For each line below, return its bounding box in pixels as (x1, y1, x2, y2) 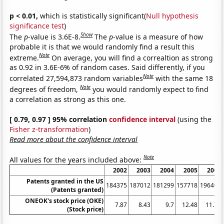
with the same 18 (155, 73, 213, 83)
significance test (9, 20, 64, 30)
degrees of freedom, (9, 84, 80, 94)
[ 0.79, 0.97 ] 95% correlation (9, 114, 109, 124)
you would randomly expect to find (92, 84, 209, 94)
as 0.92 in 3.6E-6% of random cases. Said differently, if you (9, 62, 205, 72)
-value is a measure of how (113, 31, 203, 41)
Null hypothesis (146, 10, 199, 20)
